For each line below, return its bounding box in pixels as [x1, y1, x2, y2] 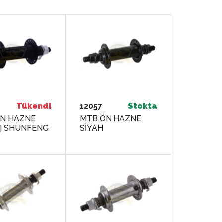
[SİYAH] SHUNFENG [3, 123, 49, 133]
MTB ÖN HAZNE [80, 113, 142, 123]
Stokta [128, 101, 157, 111]
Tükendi [16, 101, 52, 111]
